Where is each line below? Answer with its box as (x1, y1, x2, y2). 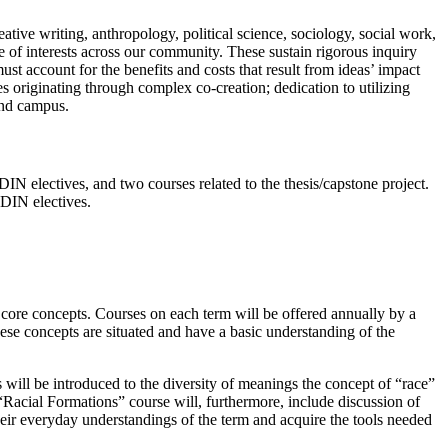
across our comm (77, 43, 188, 61)
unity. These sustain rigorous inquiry (188, 43, 417, 61)
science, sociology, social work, (233, 25, 436, 43)
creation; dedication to (216, 79, 355, 97)
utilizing (355, 79, 410, 97)
